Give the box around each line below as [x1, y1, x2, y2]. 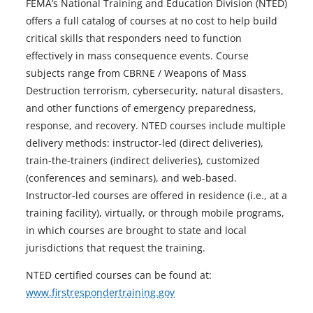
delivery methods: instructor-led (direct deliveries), [26, 136, 263, 150]
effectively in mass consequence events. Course [26, 49, 249, 62]
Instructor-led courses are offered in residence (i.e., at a [26, 189, 287, 202]
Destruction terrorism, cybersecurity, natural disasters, [26, 84, 284, 97]
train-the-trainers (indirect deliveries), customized [26, 154, 260, 167]
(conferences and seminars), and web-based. [26, 171, 237, 184]
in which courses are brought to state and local [26, 224, 247, 237]
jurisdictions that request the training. [26, 241, 205, 254]
